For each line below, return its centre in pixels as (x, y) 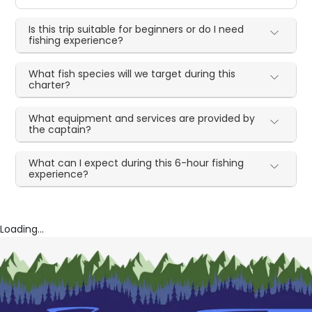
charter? (50, 85)
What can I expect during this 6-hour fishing (136, 163)
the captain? (60, 130)
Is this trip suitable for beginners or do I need (136, 30)
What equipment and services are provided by (142, 119)
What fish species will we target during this (132, 74)
